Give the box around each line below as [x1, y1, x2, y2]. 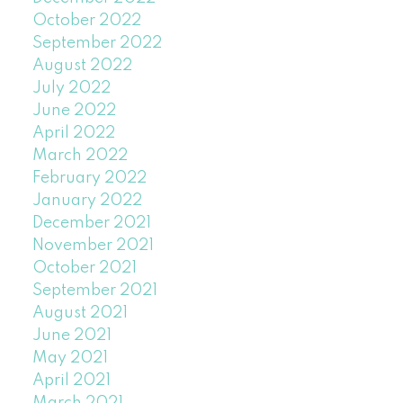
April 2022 [31, 125, 115, 142]
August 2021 [31, 305, 128, 322]
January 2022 [31, 193, 142, 210]
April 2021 [31, 372, 111, 390]
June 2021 [31, 327, 112, 345]
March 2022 [31, 148, 128, 165]
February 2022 [31, 170, 147, 187]
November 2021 [31, 237, 154, 255]
